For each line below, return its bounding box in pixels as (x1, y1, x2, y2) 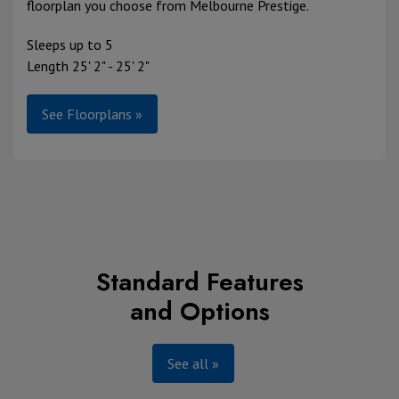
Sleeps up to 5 (27, 36, 113, 54)
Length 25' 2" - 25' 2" (27, 57, 150, 76)
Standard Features (95, 264, 304, 301)
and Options (129, 293, 270, 330)
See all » (167, 354, 219, 373)
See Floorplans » (42, 105, 142, 124)
